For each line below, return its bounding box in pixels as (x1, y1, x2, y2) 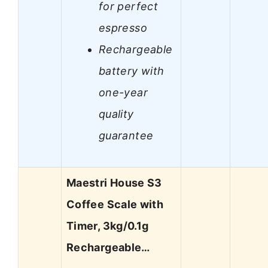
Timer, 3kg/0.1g (66, 220, 149, 233)
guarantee (99, 129, 154, 142)
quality (99, 107, 134, 120)
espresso (99, 21, 147, 34)
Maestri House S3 (66, 176, 162, 190)
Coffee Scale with (66, 198, 164, 211)
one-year (99, 86, 148, 99)
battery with (99, 64, 165, 77)
